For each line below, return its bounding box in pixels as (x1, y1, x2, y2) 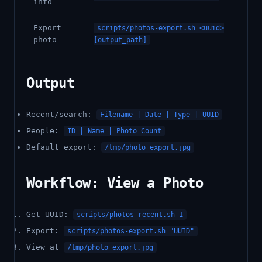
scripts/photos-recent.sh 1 (77, 211, 183, 219)
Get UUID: (26, 210, 73, 219)
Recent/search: (26, 110, 96, 119)
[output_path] (94, 36, 147, 44)
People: (26, 126, 64, 135)
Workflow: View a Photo (26, 175, 204, 191)
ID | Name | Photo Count (67, 127, 161, 135)
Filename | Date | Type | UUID (100, 111, 219, 119)
